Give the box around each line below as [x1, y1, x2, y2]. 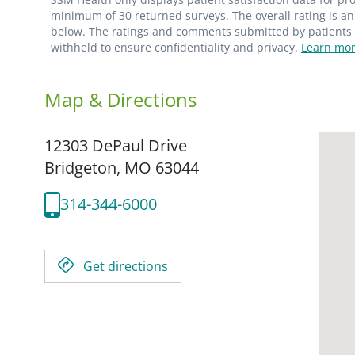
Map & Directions [44, 86, 197, 113]
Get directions [83, 257, 168, 275]
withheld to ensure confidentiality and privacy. [51, 39, 301, 55]
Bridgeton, [44, 156, 124, 178]
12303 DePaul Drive [44, 134, 187, 156]
